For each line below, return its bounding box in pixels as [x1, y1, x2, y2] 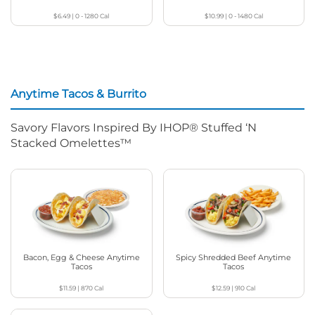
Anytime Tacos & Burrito [11, 86, 146, 101]
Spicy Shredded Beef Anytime [176, 252, 292, 263]
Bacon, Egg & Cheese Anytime [22, 252, 140, 263]
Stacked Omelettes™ [11, 136, 131, 150]
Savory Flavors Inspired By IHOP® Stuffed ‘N [11, 120, 257, 134]
